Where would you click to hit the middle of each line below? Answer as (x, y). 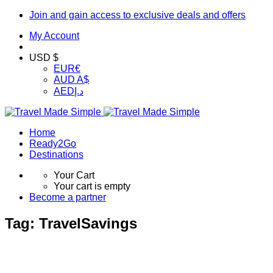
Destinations (56, 154)
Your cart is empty (92, 186)
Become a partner (68, 197)
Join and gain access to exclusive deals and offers (137, 15)
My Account (54, 36)
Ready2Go (53, 144)
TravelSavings (88, 223)
